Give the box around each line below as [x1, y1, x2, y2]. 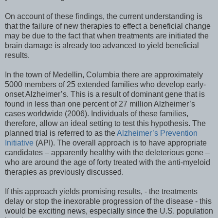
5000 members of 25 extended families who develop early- [5, 80, 206, 89]
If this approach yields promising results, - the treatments [5, 187, 198, 196]
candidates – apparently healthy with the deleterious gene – [5, 148, 210, 157]
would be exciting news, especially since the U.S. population [5, 207, 213, 216]
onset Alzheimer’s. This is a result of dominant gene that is [5, 90, 205, 99]
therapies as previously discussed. [5, 168, 124, 177]
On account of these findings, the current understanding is [5, 12, 202, 21]
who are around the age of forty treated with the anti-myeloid [5, 158, 210, 167]
